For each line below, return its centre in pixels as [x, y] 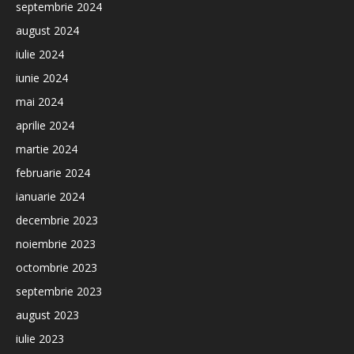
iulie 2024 [40, 54]
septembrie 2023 [59, 291]
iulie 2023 [40, 339]
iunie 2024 [42, 78]
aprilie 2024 [45, 125]
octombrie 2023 [56, 267]
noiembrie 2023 [56, 244]
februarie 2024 [53, 173]
